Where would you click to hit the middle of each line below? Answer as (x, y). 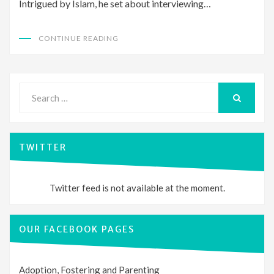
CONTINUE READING (79, 39)
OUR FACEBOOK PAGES (77, 230)
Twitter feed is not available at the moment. (137, 188)
